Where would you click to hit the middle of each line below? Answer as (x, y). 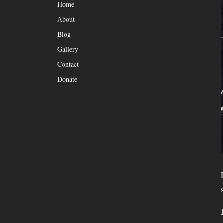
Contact (68, 64)
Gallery (67, 49)
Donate (67, 79)
